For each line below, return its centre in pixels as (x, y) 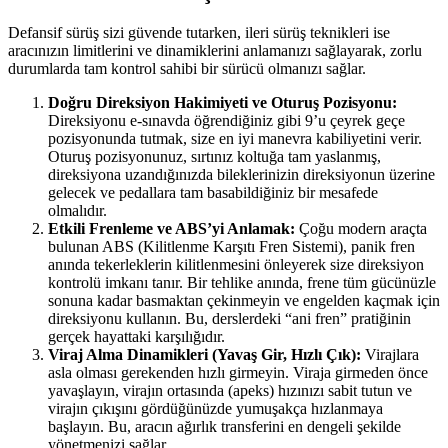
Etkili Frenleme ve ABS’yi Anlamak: (171, 229)
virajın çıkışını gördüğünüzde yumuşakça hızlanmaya (215, 409)
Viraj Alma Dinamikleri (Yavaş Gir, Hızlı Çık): (204, 355)
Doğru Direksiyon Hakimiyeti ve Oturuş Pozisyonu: (222, 103)
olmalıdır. (77, 211)
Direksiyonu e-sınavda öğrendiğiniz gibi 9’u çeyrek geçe (226, 121)
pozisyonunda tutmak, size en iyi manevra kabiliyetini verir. (235, 139)
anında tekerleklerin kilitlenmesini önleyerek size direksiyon (236, 265)
